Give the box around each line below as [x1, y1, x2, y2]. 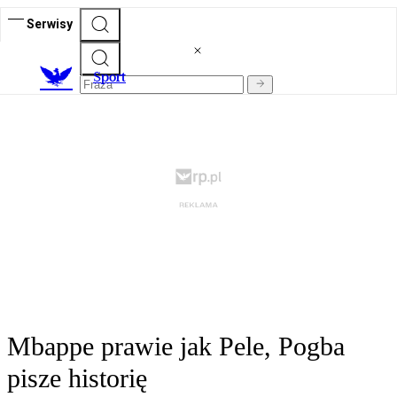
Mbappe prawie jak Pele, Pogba [7, 331, 345, 362]
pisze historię [7, 363, 147, 393]
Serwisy [27, 16, 73, 31]
